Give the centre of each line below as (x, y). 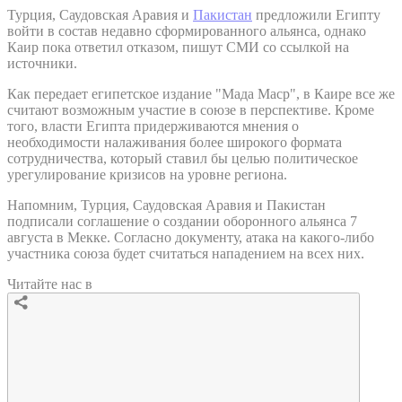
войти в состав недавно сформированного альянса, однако (187, 31)
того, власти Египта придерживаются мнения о (153, 126)
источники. (42, 63)
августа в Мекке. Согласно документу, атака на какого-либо (191, 237)
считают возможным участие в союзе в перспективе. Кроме (191, 109)
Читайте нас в (50, 284)
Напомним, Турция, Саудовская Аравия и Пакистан (166, 205)
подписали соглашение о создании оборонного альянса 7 (182, 221)
